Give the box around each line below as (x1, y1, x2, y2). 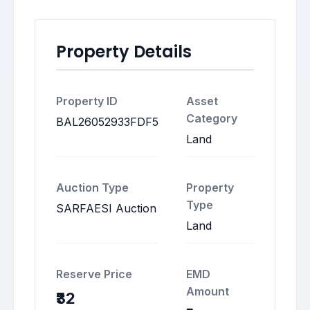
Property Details (56, 40, 192, 63)
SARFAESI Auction (56, 201, 156, 215)
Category (186, 111, 237, 125)
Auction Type (56, 181, 129, 194)
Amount (186, 284, 229, 298)
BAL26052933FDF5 (56, 115, 158, 129)
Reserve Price (56, 267, 132, 281)
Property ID (56, 94, 118, 108)
